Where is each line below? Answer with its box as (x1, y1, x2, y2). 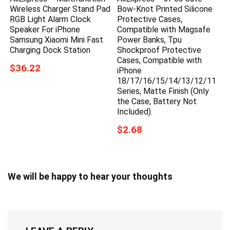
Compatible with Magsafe (117, 25, 211, 35)
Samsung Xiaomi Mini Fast (10, 35, 104, 45)
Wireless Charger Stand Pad (10, 4, 111, 14)
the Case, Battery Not (117, 97, 197, 107)
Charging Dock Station (10, 45, 91, 55)
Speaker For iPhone (10, 25, 81, 35)
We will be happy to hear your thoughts (8, 171, 172, 182)
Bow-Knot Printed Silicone (117, 4, 213, 14)
